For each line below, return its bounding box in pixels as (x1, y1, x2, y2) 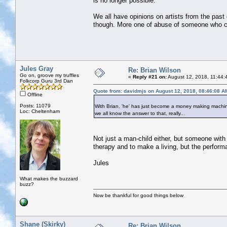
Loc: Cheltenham (20, 108, 60, 114)
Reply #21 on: (133, 73, 167, 80)
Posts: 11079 (20, 102, 51, 108)
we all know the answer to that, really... (95, 110, 185, 116)
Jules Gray (20, 64, 53, 72)
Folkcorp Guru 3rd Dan (20, 78, 73, 84)
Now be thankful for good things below (93, 192, 183, 198)
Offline (26, 91, 43, 97)
